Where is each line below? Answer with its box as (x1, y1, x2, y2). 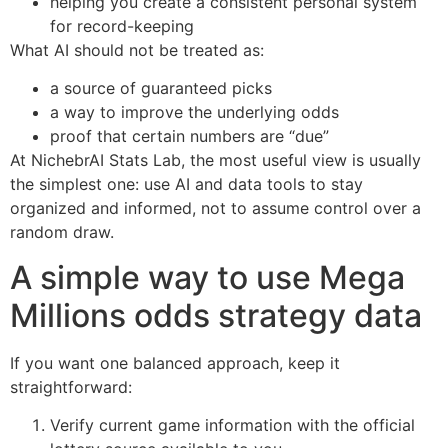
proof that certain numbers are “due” (50, 126, 329, 147)
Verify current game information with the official (50, 415, 415, 436)
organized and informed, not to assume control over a (10, 198, 421, 219)
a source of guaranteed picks (50, 78, 272, 99)
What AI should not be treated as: (10, 39, 264, 60)
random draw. (10, 222, 114, 243)
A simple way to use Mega (10, 257, 405, 297)
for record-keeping (50, 15, 194, 36)
